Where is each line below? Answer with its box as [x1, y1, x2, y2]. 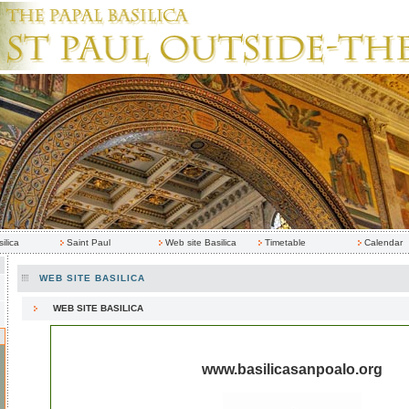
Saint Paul [67, 237, 110, 247]
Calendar [364, 237, 403, 247]
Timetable [265, 237, 306, 247]
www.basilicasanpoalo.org [201, 362, 383, 377]
